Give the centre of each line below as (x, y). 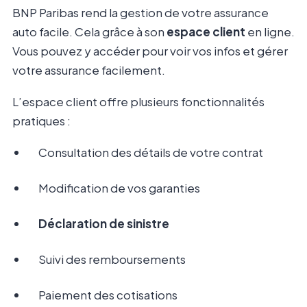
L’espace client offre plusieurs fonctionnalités (138, 102)
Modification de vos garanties (119, 188)
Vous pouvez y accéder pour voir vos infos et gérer (150, 51)
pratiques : (41, 121)
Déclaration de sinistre (104, 224)
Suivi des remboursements (112, 259)
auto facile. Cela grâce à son (89, 32)
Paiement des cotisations (108, 295)
